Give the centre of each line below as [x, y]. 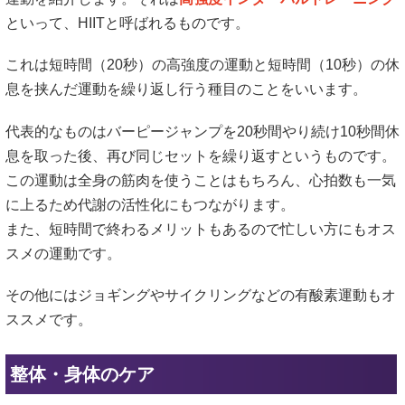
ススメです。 [49, 319]
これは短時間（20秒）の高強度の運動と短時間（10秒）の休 [202, 65]
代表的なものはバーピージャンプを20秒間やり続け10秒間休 [202, 131]
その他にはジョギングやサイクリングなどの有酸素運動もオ [201, 295]
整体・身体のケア [82, 374]
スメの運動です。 [63, 253]
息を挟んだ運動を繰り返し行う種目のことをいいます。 [186, 89]
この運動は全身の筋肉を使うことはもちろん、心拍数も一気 [201, 180]
